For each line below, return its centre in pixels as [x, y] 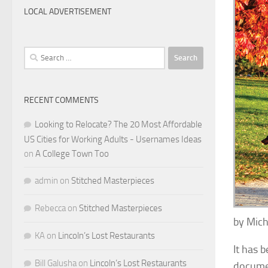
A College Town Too [72, 153]
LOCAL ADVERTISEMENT [68, 11]
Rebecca [50, 208]
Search [36, 53]
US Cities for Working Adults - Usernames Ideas [113, 139]
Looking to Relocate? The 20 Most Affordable [118, 124]
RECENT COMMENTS [61, 100]
